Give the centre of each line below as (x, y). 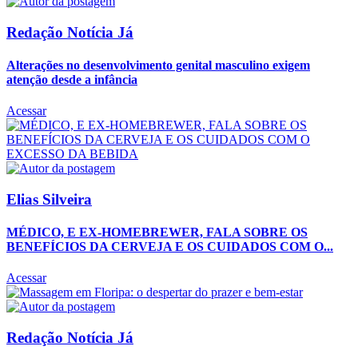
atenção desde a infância (72, 79)
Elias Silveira (49, 199)
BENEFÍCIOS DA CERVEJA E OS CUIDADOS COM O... (170, 247)
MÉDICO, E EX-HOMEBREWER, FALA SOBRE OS (157, 233)
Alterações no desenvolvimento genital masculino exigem (158, 65)
